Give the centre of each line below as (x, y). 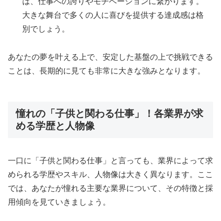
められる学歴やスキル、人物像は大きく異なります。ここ (110, 175)
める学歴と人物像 (55, 126)
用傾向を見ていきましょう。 (59, 202)
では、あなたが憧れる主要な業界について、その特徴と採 (110, 188)
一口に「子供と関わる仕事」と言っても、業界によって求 (110, 161)
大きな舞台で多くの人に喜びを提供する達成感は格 (113, 15)
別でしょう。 (46, 29)
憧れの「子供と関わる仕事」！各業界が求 (110, 113)
